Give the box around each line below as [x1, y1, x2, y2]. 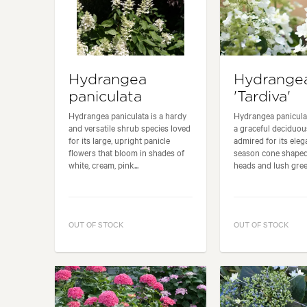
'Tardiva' [233, 90, 291, 105]
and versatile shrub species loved [69, 121, 191, 134]
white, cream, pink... [69, 158, 138, 171]
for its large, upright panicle [69, 134, 170, 147]
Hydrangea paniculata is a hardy [69, 109, 186, 122]
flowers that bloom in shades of [69, 146, 184, 159]
